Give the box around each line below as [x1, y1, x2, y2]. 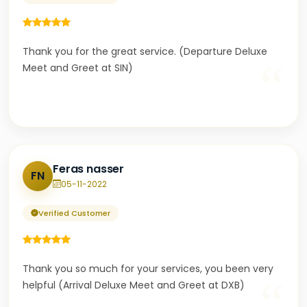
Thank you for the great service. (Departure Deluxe [23, 45, 267, 58]
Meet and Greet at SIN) [23, 61, 133, 75]
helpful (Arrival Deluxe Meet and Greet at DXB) [23, 278, 245, 292]
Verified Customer [38, 208, 110, 219]
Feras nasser [53, 160, 125, 177]
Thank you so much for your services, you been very [23, 262, 273, 275]
